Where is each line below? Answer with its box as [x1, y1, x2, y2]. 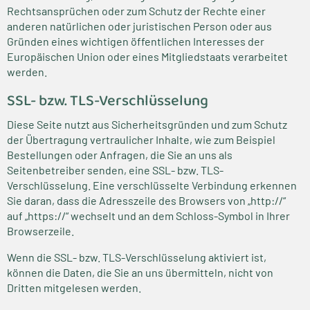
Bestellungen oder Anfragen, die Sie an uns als [7, 148, 232, 161]
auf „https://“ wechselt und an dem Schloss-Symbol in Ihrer [7, 209, 290, 222]
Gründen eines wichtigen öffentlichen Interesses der [7, 35, 264, 48]
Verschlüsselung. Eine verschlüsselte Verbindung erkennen [7, 179, 297, 192]
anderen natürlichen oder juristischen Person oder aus [7, 19, 272, 33]
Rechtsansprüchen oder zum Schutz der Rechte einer [7, 4, 266, 17]
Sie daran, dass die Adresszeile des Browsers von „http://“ [7, 194, 286, 207]
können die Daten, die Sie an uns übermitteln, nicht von [7, 266, 273, 279]
